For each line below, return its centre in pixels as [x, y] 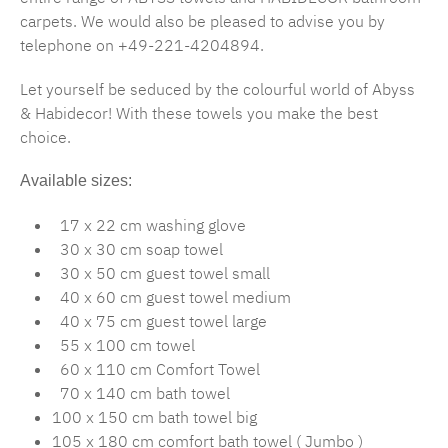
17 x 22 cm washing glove [149, 225]
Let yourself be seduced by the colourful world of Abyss [217, 89]
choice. [45, 137]
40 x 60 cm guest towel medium [171, 297]
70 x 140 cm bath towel [141, 393]
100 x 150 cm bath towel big [154, 417]
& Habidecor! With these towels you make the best [199, 113]
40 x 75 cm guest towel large [159, 321]
